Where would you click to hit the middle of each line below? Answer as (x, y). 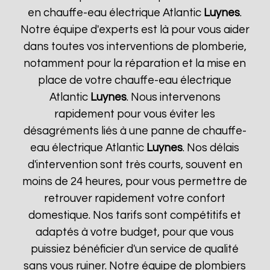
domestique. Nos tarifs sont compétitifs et (135, 215)
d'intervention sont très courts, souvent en (135, 165)
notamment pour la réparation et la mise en (135, 64)
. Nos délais (211, 148)
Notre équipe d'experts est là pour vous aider (135, 30)
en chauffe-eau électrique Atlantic (116, 13)
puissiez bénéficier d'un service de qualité (135, 249)
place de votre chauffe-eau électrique (135, 80)
